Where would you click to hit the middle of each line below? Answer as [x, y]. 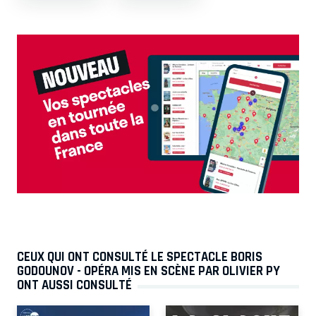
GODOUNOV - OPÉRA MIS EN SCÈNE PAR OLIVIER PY [148, 271]
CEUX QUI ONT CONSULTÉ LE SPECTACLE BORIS [140, 256]
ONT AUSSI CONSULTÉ [74, 285]
